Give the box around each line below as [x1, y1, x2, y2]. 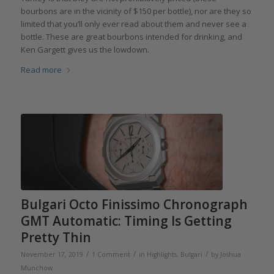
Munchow [20, 264, 53, 273]
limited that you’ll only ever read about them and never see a [20, 18, 246, 30]
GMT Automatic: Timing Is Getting [20, 212, 232, 230]
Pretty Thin [20, 229, 91, 246]
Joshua [220, 250, 241, 259]
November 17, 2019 [20, 250, 83, 259]
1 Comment [91, 250, 130, 259]
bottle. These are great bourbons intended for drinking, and [20, 31, 242, 43]
